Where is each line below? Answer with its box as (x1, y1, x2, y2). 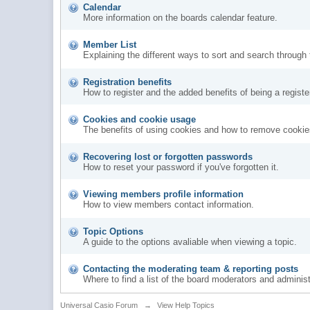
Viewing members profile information (83, 188, 244, 199)
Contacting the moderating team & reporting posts (83, 263, 299, 274)
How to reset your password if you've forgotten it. (83, 161, 280, 172)
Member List (83, 39, 137, 50)
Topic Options (83, 226, 144, 237)
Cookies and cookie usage (83, 113, 197, 125)
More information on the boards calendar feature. (83, 12, 278, 23)
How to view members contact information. (83, 199, 255, 210)
